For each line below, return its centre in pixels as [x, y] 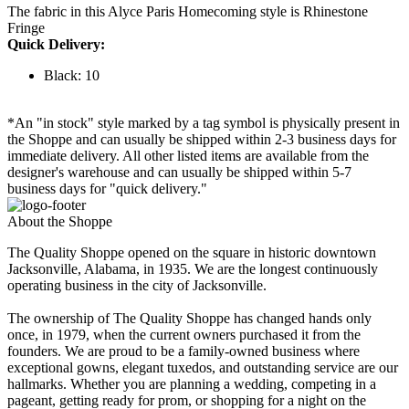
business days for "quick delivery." [107, 189]
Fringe [26, 28]
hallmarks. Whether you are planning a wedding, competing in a [192, 384]
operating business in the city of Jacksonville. [137, 286]
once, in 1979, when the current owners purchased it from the [184, 335]
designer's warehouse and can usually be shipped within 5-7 [179, 173]
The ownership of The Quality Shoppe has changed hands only [189, 319]
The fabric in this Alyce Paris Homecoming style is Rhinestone [188, 12]
